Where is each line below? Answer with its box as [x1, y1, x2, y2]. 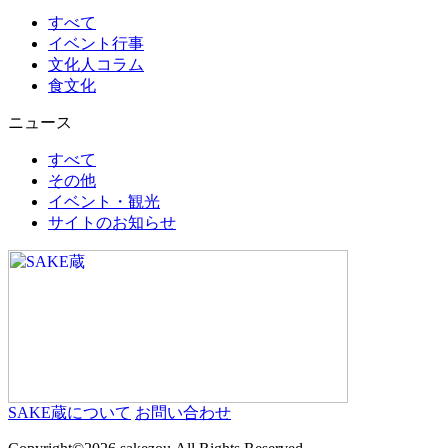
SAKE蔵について [8, 403, 131, 421]
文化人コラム [48, 55, 144, 73]
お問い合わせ [135, 403, 231, 421]
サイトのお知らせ [48, 213, 176, 231]
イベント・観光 [48, 192, 160, 210]
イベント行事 [48, 34, 144, 52]
